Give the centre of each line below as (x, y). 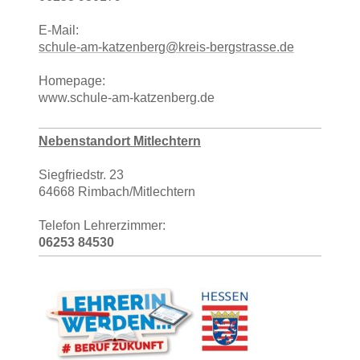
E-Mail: (59, 30)
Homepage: (72, 80)
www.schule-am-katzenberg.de (127, 97)
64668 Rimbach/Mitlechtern (117, 191)
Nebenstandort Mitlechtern (120, 141)
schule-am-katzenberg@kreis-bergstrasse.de (166, 47)
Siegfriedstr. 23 (81, 174)
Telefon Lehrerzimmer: (102, 225)
